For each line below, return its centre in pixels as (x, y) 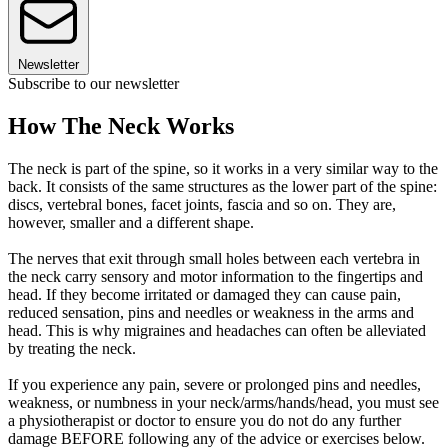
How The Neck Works (121, 126)
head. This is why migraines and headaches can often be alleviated (217, 331)
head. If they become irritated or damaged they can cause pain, (204, 295)
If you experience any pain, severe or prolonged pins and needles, (214, 385)
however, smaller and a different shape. (131, 223)
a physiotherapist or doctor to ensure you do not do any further (204, 421)
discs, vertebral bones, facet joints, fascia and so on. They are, (202, 205)
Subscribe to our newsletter (93, 84)
